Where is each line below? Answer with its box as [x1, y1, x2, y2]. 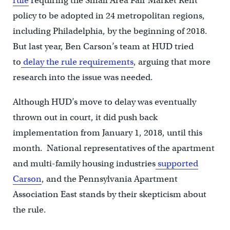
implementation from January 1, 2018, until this [12, 127, 202, 138]
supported [155, 158, 198, 169]
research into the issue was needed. [12, 71, 153, 83]
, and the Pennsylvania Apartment [41, 173, 178, 184]
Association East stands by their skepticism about [12, 188, 206, 200]
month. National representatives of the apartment [12, 142, 215, 154]
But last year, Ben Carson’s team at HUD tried [12, 41, 194, 52]
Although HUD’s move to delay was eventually [12, 96, 196, 107]
